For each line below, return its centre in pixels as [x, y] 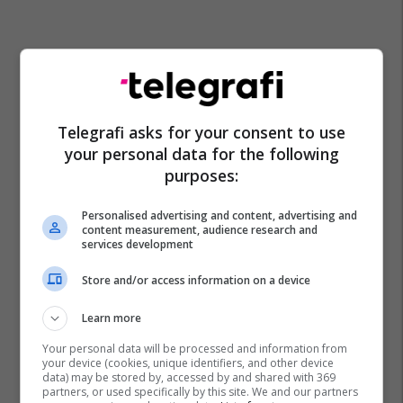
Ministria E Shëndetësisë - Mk [116, 193]
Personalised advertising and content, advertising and [220, 215]
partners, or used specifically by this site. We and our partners [201, 391]
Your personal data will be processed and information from [195, 348]
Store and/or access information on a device [197, 280]
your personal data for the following [201, 153]
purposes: [201, 175]
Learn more [112, 318]
